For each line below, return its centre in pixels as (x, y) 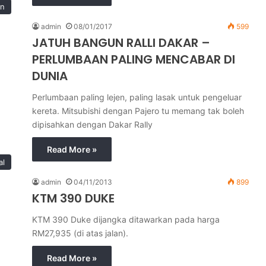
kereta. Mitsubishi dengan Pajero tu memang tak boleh (138, 111)
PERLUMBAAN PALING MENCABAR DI (134, 59)
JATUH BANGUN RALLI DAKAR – (121, 43)
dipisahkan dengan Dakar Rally (92, 124)
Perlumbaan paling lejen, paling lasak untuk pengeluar (137, 97)
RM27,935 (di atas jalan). (80, 233)
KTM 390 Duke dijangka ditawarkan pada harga (126, 219)
